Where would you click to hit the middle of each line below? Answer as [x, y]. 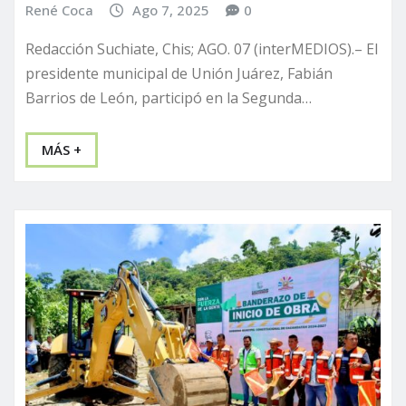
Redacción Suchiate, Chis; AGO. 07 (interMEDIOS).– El [202, 48]
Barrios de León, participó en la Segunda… [169, 97]
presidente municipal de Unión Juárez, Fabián [179, 73]
